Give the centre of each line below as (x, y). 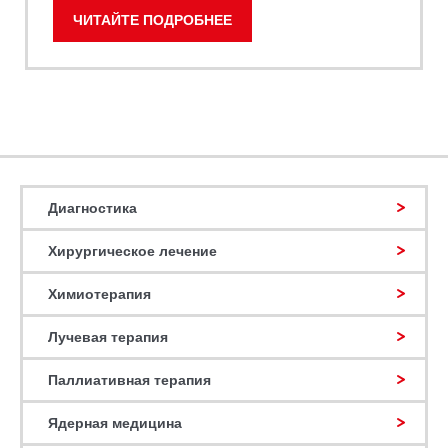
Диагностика (92, 208)
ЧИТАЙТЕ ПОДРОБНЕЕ (152, 20)
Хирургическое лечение (132, 251)
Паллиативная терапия (129, 380)
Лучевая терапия (108, 337)
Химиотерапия (99, 294)
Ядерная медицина (115, 423)
